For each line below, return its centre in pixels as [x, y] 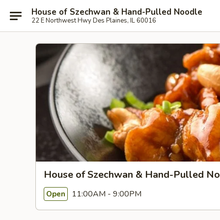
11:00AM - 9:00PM [106, 194]
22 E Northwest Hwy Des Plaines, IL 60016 [94, 20]
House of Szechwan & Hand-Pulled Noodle [117, 12]
